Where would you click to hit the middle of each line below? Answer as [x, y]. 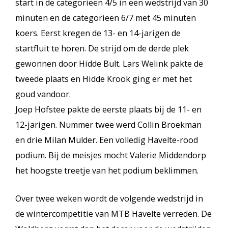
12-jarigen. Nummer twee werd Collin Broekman [108, 125]
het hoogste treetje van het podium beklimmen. [107, 170]
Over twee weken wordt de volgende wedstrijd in [109, 198]
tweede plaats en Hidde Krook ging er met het [104, 79]
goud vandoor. [43, 94]
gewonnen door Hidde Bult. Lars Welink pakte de [109, 64]
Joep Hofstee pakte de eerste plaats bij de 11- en [108, 109]
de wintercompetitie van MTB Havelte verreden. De [113, 214]
